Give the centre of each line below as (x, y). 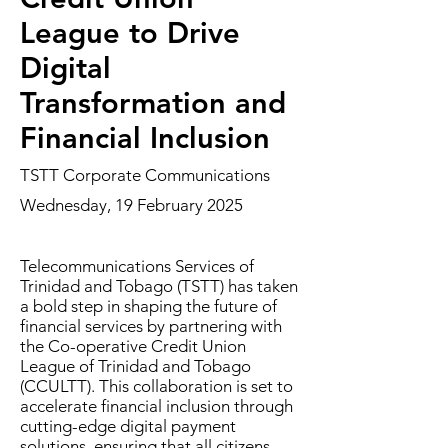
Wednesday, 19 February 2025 (131, 205)
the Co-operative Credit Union (133, 346)
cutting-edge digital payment (128, 426)
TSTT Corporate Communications (145, 175)
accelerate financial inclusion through (156, 406)
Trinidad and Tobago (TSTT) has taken (159, 286)
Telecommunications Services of (137, 266)
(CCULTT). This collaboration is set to (156, 386)
